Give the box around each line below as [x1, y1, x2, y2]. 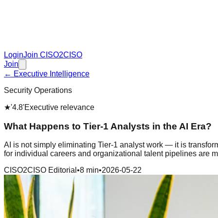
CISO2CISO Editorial [4, 166, 77, 175]
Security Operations [4, 86, 72, 94]
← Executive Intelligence [4, 70, 90, 78]
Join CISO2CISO [23, 51, 82, 59]
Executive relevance [24, 103, 94, 111]
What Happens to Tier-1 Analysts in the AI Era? [4, 121, 212, 131]
